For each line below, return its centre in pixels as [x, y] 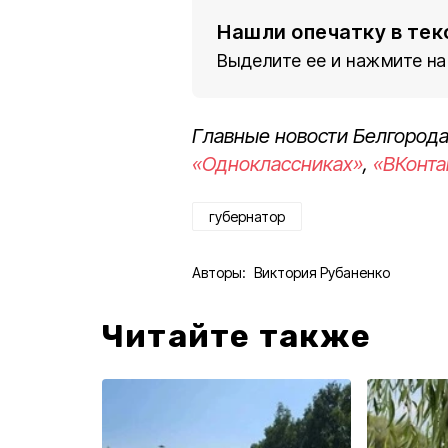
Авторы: [219, 272]
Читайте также [237, 336]
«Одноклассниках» [277, 164]
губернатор [247, 216]
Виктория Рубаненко [322, 272]
